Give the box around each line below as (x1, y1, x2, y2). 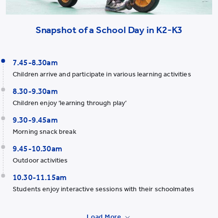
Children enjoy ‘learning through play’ (13, 99, 127, 108)
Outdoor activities (13, 156, 68, 165)
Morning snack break (13, 127, 76, 136)
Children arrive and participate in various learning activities (13, 70, 191, 79)
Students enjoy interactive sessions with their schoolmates (13, 185, 195, 194)
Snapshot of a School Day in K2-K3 (35, 24, 183, 36)
